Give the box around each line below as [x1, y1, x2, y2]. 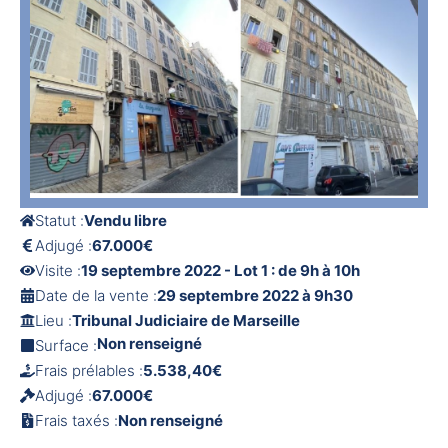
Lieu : [35, 311, 72, 331]
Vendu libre [84, 211, 167, 231]
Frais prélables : [35, 361, 143, 381]
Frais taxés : [35, 411, 118, 431]
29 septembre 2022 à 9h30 [157, 286, 353, 306]
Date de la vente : [35, 286, 157, 306]
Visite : [35, 261, 81, 281]
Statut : [35, 211, 84, 231]
